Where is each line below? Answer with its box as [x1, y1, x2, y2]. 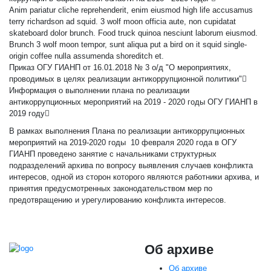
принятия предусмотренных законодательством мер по [9, 184, 212, 193]
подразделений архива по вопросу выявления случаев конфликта [9, 161, 253, 170]
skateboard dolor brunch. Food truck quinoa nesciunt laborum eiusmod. [9, 28, 258, 38]
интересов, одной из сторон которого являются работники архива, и [9, 172, 259, 181]
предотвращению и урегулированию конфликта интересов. [9, 195, 226, 204]
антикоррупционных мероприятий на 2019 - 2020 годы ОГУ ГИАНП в [9, 97, 258, 106]
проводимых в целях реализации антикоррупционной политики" [9, 74, 242, 83]
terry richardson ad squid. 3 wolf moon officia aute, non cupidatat [9, 17, 236, 26]
